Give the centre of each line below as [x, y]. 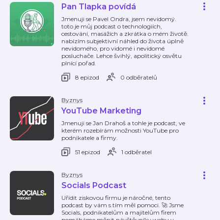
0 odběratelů [139, 77]
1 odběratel [137, 152]
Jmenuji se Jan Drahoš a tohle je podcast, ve [123, 123]
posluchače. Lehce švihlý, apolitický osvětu [122, 56]
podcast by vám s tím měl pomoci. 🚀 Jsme [123, 205]
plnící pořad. [79, 63]
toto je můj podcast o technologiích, [112, 26]
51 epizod [88, 152]
